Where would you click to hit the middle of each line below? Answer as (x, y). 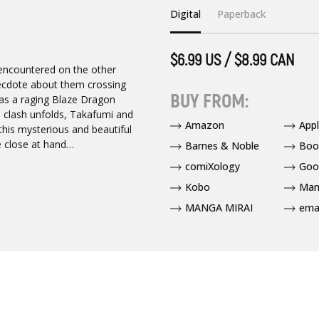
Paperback (242, 14)
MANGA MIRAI (219, 207)
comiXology (212, 166)
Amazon (204, 125)
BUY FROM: (209, 101)
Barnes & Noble (222, 145)
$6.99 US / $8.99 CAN (232, 60)
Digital (185, 14)
